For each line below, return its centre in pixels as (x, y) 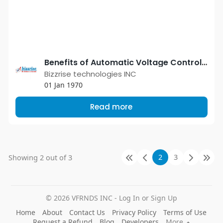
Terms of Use (185, 212)
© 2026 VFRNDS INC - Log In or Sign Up (111, 198)
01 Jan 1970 (63, 85)
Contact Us (87, 212)
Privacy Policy (134, 212)
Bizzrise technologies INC (90, 74)
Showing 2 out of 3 (40, 157)
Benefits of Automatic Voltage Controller (204, 62)
